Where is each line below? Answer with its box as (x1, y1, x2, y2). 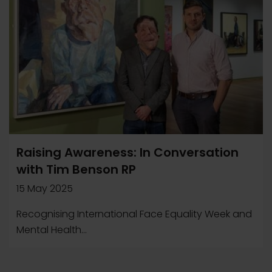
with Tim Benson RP (16, 161, 136, 178)
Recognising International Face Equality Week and (16, 207, 252, 221)
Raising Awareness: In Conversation (16, 144, 239, 161)
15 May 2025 (16, 182, 73, 195)
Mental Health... (16, 223, 87, 237)
